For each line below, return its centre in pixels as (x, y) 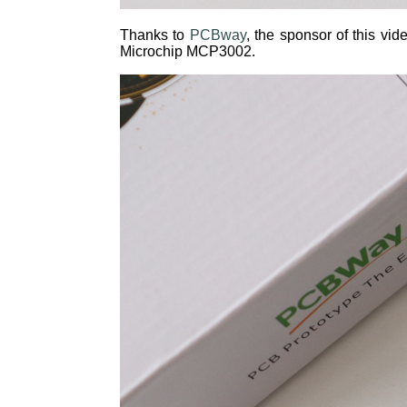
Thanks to (155, 35)
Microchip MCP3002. (188, 52)
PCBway (218, 35)
